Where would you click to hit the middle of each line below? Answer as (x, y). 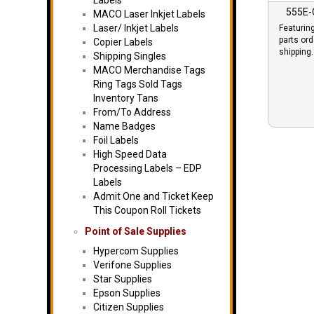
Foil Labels (116, 140)
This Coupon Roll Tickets (147, 210)
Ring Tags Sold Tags (138, 84)
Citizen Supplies (129, 307)
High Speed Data (130, 154)
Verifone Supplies (132, 265)
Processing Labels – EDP (148, 168)
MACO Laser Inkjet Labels (149, 14)
